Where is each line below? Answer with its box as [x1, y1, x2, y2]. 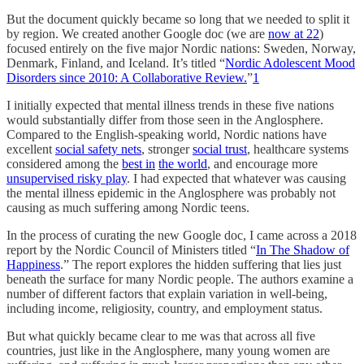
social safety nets [55, 142, 141, 157]
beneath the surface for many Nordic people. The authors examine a [6, 272, 353, 287]
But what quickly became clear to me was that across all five [6, 329, 315, 344]
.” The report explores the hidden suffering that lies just [60, 258, 341, 272]
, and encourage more [207, 157, 318, 171]
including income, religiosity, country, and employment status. [6, 301, 326, 316]
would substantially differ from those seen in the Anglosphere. [6, 113, 323, 128]
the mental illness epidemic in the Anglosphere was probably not [6, 186, 336, 201]
